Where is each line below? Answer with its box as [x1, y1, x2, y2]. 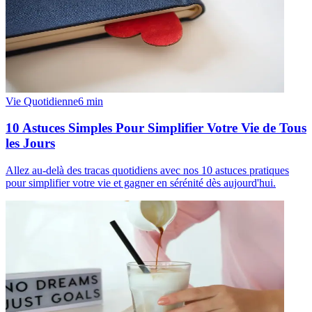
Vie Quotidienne [6, 95, 78, 107]
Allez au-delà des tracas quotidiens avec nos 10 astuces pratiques [6, 164, 289, 177]
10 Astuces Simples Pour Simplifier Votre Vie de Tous [6, 120, 306, 136]
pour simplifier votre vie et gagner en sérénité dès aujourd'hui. [6, 177, 276, 189]
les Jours [6, 136, 55, 151]
